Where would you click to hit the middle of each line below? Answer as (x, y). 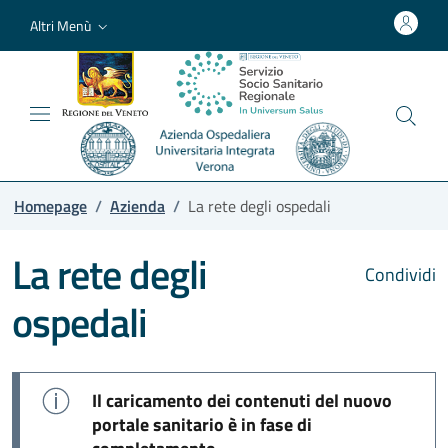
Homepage (50, 205)
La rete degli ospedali (259, 205)
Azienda (137, 205)
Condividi (398, 274)
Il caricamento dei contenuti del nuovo (242, 400)
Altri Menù (60, 25)
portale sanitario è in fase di (202, 424)
